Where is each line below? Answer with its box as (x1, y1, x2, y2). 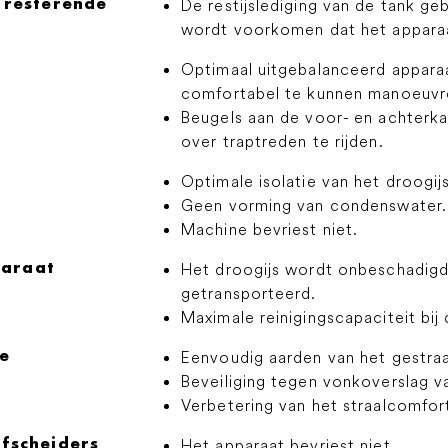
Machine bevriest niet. (181, 219, 359, 239)
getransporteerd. (181, 283, 317, 303)
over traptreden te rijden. (181, 131, 384, 151)
